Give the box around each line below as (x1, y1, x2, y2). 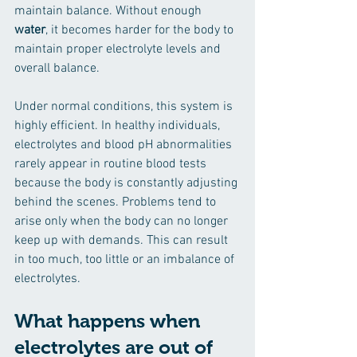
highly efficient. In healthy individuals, (14, 117, 223, 134)
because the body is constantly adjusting (14, 175, 241, 191)
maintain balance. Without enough (14, 2, 205, 19)
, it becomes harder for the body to (45, 22, 237, 38)
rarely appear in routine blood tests (14, 155, 210, 172)
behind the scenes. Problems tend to (14, 194, 219, 210)
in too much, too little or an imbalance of (14, 251, 237, 268)
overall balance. (14, 60, 100, 76)
